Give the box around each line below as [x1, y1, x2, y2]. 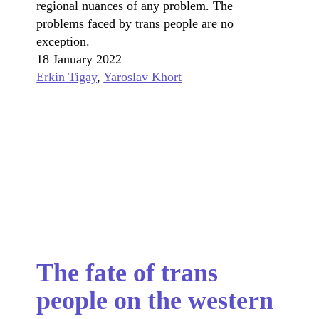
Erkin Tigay [36, 70, 98, 84]
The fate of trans [36, 258, 219, 287]
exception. [36, 34, 90, 48]
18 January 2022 [36, 52, 122, 66]
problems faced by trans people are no [36, 16, 234, 31]
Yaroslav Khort [103, 70, 182, 84]
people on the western [36, 286, 274, 315]
